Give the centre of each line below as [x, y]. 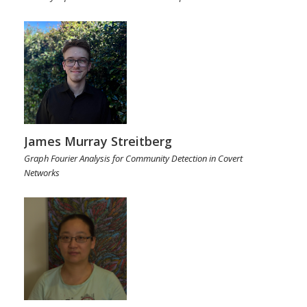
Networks [42, 172]
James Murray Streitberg [98, 141]
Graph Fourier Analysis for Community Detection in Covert [133, 158]
